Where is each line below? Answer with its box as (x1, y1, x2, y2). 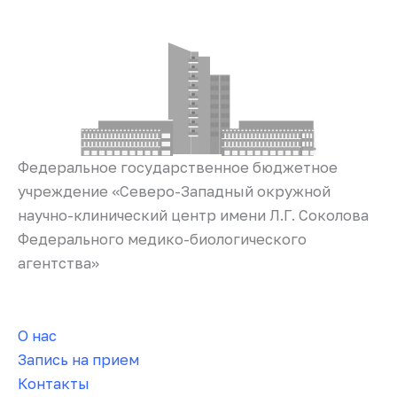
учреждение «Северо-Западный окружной (18, 182, 331, 200)
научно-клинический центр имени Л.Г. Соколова (18, 206, 369, 224)
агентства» (18, 253, 99, 272)
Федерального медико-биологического (18, 230, 307, 248)
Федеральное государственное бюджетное (18, 158, 338, 176)
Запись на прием (18, 351, 139, 370)
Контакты (18, 375, 90, 393)
